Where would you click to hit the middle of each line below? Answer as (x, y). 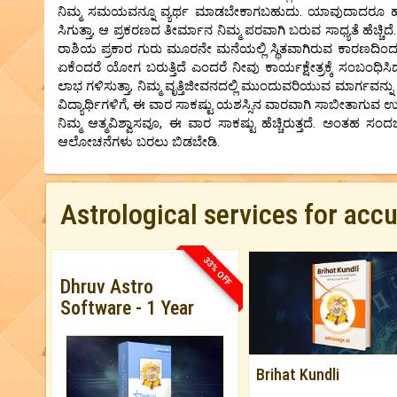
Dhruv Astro (107, 286)
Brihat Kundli (297, 374)
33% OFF (218, 271)
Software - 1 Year (127, 307)
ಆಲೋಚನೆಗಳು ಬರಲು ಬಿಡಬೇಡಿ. (139, 141)
